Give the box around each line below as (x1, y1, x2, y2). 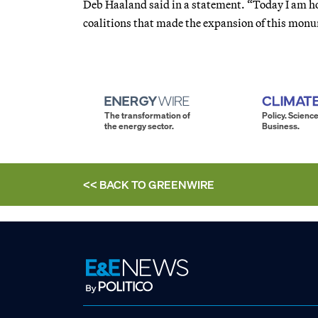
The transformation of (104, 109, 190, 121)
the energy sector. (104, 120, 174, 131)
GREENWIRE (148, 176, 214, 192)
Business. (262, 120, 300, 131)
